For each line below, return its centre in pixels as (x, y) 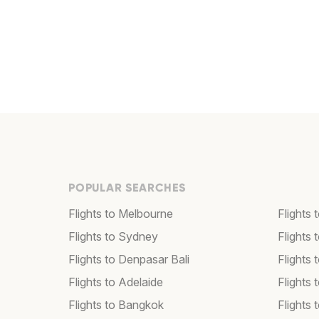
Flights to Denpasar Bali (129, 260)
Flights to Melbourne (121, 214)
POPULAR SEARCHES (127, 188)
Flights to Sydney (113, 237)
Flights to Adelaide (116, 282)
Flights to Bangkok (116, 305)
